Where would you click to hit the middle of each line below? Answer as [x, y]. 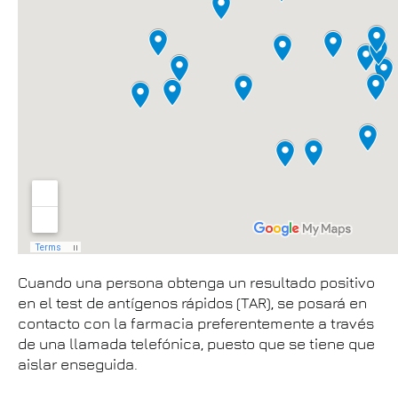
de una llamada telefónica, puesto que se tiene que [196, 344]
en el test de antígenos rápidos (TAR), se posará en [192, 303]
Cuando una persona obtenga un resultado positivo [196, 283]
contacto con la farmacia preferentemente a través [196, 323]
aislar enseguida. [80, 364]
